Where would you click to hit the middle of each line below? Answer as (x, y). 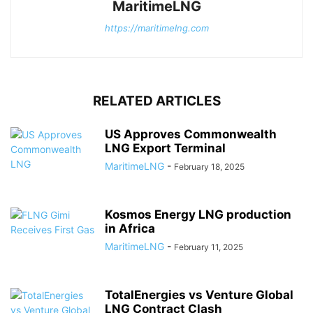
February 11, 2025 (209, 247)
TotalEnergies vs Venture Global (199, 295)
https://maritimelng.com (156, 28)
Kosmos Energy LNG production (198, 215)
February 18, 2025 (209, 167)
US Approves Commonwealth (191, 134)
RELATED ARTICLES (156, 101)
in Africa (130, 229)
